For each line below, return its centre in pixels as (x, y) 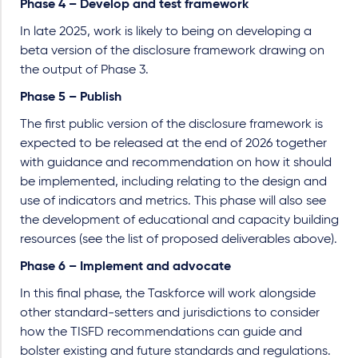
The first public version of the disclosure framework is (171, 125)
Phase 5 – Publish (71, 97)
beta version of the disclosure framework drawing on (172, 51)
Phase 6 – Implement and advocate (125, 267)
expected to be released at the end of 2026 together (173, 144)
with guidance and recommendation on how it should (176, 163)
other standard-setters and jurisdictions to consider (170, 313)
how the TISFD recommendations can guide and (161, 332)
